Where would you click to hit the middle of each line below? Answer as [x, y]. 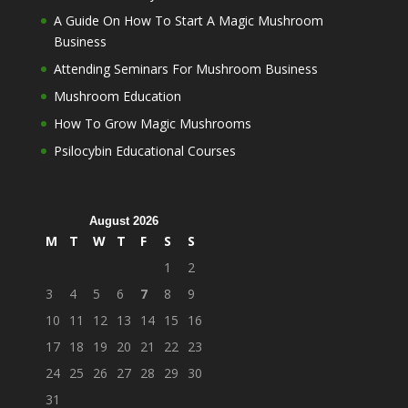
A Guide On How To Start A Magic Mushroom [188, 20]
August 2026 [123, 220]
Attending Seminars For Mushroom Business [185, 68]
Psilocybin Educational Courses [144, 150]
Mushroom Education [117, 96]
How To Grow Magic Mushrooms [152, 123]
